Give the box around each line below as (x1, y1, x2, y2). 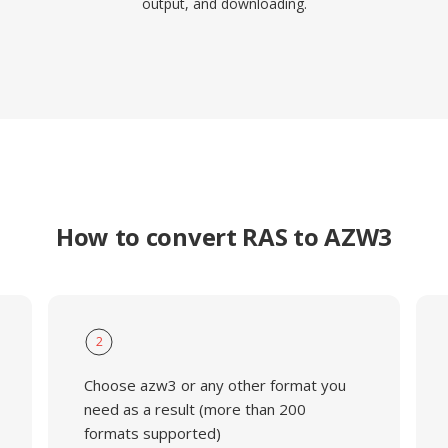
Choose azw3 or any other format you (83, 375, 346, 395)
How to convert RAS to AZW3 (55, 220, 393, 253)
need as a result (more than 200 (83, 399, 306, 419)
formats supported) (83, 423, 221, 443)
